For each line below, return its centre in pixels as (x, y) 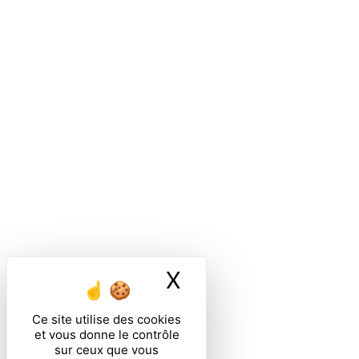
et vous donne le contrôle (107, 335)
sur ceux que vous (107, 350)
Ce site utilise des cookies (107, 319)
